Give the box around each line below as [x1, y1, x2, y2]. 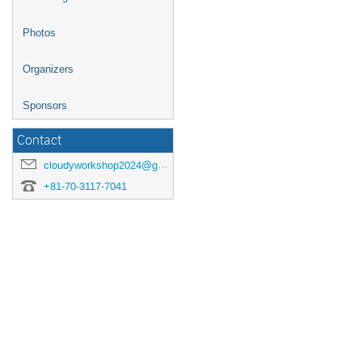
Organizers [23, 63, 74, 75]
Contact [17, 132, 61, 149]
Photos [23, 27, 56, 39]
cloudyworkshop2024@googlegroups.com [44, 158, 158, 172]
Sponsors [23, 99, 67, 112]
